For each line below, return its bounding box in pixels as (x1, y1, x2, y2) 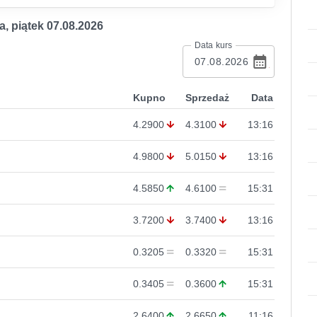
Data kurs (195, 40, 233, 50)
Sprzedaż (185, 92, 229, 103)
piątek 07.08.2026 (11, 20, 103, 32)
